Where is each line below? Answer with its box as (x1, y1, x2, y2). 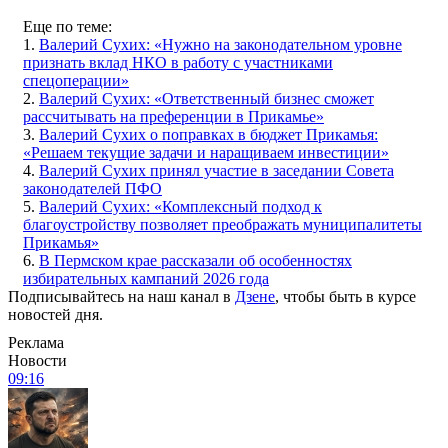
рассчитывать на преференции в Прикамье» (23, 107, 324, 125)
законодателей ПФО (23, 179, 162, 197)
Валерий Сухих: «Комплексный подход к (39, 197, 322, 215)
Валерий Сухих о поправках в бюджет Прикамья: (39, 125, 378, 143)
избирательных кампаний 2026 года (23, 269, 269, 287)
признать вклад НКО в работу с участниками (23, 53, 333, 71)
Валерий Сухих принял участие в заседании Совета (39, 161, 394, 179)
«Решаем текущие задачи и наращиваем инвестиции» (23, 143, 389, 161)
